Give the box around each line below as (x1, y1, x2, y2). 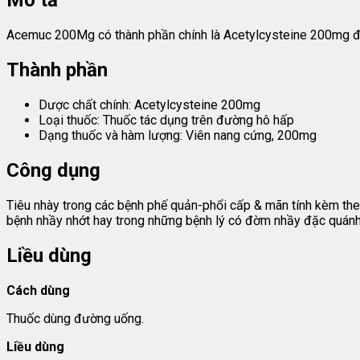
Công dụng (6, 158, 100, 182)
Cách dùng (6, 282, 70, 298)
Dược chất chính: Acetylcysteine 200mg (39, 97, 260, 113)
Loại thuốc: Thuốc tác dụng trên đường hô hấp (39, 112, 294, 129)
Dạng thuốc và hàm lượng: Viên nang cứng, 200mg (39, 128, 317, 144)
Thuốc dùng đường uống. (6, 310, 144, 326)
